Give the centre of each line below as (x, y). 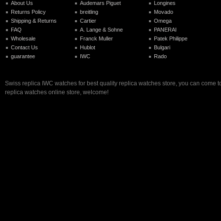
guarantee (23, 56)
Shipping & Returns (34, 20)
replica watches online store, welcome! (57, 92)
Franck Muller (96, 38)
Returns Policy (28, 12)
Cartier (88, 20)
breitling (89, 12)
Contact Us (24, 47)
